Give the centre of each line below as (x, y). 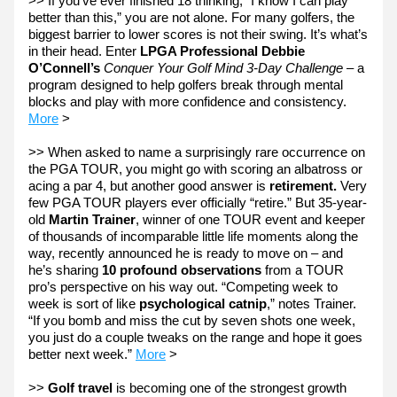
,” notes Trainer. (311, 304)
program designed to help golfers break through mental (186, 85)
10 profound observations (182, 270)
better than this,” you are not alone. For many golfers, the (191, 17)
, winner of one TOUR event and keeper (250, 219)
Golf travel (82, 388)
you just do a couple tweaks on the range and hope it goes (195, 337)
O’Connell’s (64, 68)
